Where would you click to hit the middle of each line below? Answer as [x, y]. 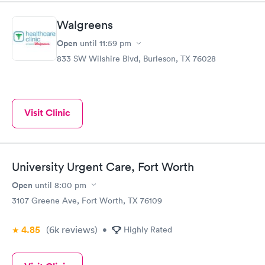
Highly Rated [148, 229]
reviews [77, 229]
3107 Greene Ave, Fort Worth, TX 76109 [87, 200]
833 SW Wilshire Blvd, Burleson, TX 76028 [136, 59]
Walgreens [85, 25]
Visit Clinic [47, 113]
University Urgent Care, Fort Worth [103, 167]
